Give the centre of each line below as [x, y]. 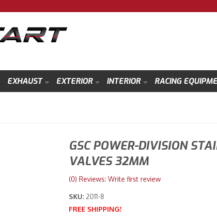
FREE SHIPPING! [95, 209]
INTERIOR [123, 81]
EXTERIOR [74, 81]
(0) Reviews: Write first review [115, 179]
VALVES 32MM [108, 161]
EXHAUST [24, 81]
